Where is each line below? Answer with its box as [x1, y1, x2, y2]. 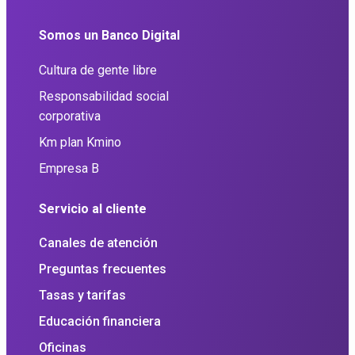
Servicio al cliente [39, 200, 147, 216]
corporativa [39, 108, 101, 124]
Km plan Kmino [39, 134, 121, 150]
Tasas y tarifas [39, 288, 126, 303]
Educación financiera [39, 314, 161, 330]
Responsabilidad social [39, 88, 169, 104]
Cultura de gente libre [39, 62, 157, 78]
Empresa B [39, 160, 99, 176]
